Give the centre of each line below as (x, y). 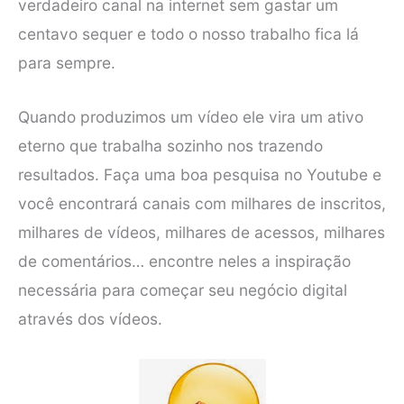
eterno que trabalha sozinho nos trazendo (170, 146)
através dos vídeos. (90, 319)
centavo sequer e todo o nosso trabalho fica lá (188, 34)
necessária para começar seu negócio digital (183, 290)
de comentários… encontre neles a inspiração (184, 262)
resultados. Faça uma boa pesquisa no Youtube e (200, 175)
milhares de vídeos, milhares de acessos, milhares (202, 233)
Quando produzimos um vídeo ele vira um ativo (191, 117)
